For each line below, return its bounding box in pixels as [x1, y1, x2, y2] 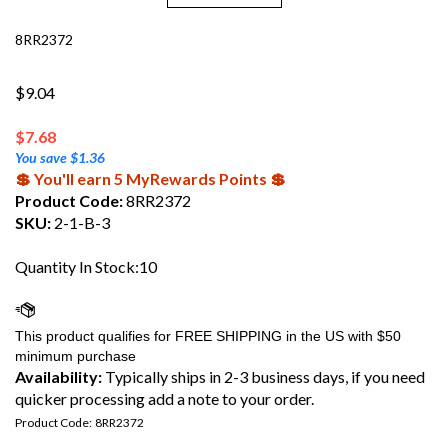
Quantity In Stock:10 [15, 257, 157, 276]
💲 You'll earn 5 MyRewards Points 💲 [15, 169, 286, 188]
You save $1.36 [15, 149, 105, 166]
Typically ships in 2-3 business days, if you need [102, 367, 425, 386]
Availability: [15, 367, 102, 386]
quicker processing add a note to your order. [15, 389, 314, 408]
